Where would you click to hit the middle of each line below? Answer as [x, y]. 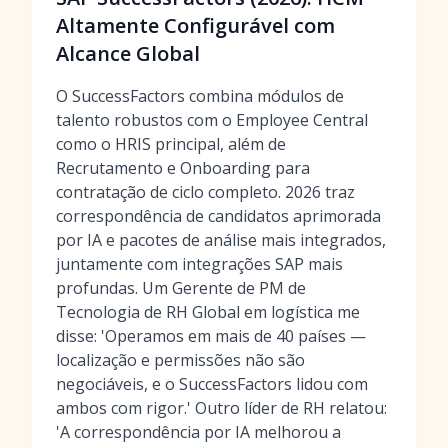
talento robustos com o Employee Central [212, 120]
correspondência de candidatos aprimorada [218, 216]
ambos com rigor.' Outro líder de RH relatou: [221, 408]
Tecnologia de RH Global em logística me [208, 312]
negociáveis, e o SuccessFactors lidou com [212, 384]
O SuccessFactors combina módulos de [200, 96]
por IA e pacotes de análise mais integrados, [221, 240]
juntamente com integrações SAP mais [199, 264]
